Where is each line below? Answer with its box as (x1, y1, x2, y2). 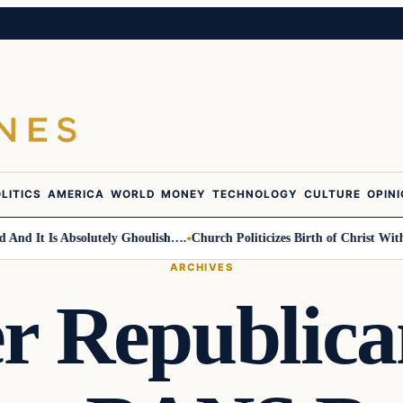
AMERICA (47, 188, 105, 201)
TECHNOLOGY (211, 188, 299, 201)
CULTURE (303, 188, 362, 201)
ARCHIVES (169, 260, 234, 273)
